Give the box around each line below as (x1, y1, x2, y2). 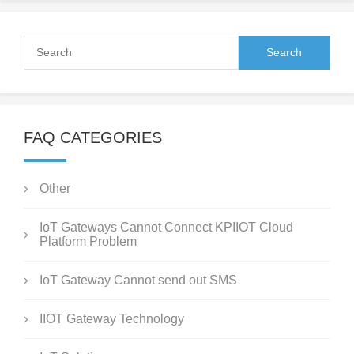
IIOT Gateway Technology (40, 312, 184, 326)
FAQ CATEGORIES (24, 129, 162, 147)
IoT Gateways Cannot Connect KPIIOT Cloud (40, 220, 293, 235)
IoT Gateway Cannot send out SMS (40, 273, 237, 288)
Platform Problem (40, 235, 137, 249)
